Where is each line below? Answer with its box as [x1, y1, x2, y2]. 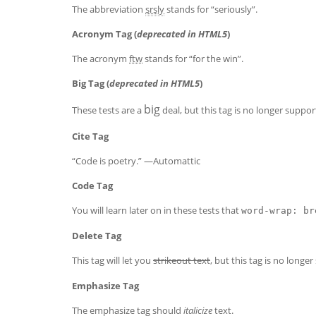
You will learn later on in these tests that [72, 204, 241, 217]
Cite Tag [72, 130, 109, 142]
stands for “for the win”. [142, 52, 243, 65]
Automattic [153, 154, 200, 167]
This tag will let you [72, 254, 153, 267]
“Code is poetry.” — [72, 154, 153, 167]
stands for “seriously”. [164, 3, 257, 16]
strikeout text [153, 254, 210, 267]
